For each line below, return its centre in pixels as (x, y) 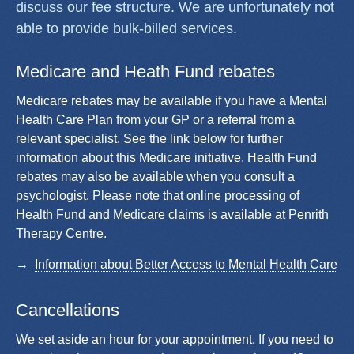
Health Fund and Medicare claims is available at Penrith (172, 215)
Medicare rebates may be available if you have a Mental (171, 101)
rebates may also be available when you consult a (155, 177)
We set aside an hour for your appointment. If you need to (175, 340)
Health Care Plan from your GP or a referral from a (155, 120)
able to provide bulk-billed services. (126, 29)
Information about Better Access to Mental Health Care (186, 265)
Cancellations (68, 310)
